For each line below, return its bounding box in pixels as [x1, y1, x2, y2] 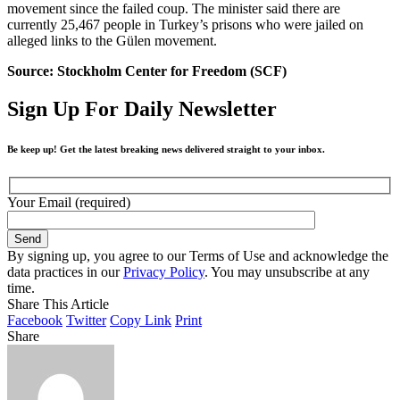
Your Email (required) [7, 194, 130, 210]
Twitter [66, 312, 106, 328]
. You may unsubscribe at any [204, 263, 370, 279]
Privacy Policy [123, 263, 204, 279]
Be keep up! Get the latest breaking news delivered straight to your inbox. [7, 144, 325, 155]
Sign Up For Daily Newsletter [7, 97, 277, 121]
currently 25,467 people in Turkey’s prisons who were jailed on [7, 17, 363, 33]
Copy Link [110, 312, 171, 328]
